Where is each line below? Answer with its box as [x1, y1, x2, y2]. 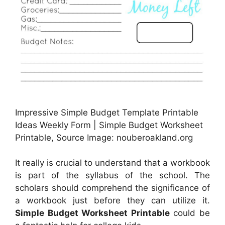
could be [169, 208, 210, 218]
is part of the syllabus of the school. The [15, 170, 210, 181]
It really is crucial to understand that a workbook [15, 158, 210, 168]
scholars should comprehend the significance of [15, 183, 210, 193]
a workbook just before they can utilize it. [15, 195, 210, 206]
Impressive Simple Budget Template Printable [15, 107, 198, 118]
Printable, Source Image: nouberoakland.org [15, 132, 193, 143]
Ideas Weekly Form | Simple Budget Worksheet [15, 120, 203, 130]
